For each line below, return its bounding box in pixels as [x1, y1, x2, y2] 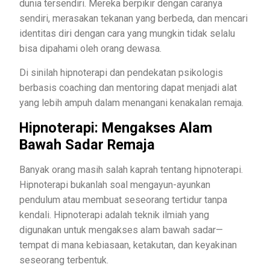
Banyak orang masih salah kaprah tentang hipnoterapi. [19, 163, 243, 175]
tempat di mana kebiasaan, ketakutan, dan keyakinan [19, 239, 237, 251]
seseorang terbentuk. [19, 254, 113, 266]
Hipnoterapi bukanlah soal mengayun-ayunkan [19, 178, 210, 190]
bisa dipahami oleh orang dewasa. [19, 42, 166, 54]
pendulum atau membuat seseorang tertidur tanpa [19, 193, 227, 206]
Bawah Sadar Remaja [19, 136, 155, 153]
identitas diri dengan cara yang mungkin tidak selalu [19, 27, 235, 39]
